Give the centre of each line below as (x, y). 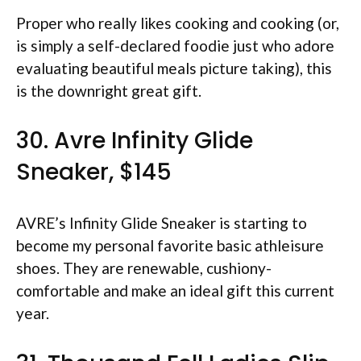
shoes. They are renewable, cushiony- (144, 268)
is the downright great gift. (109, 90)
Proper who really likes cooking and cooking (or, (178, 23)
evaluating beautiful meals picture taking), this (174, 68)
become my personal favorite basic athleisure (170, 245)
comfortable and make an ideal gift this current (175, 290)
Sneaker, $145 (94, 172)
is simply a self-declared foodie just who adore (175, 45)
